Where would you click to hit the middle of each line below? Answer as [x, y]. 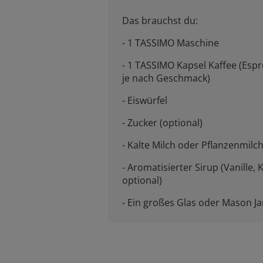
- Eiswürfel [145, 100]
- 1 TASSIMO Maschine [171, 43]
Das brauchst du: [160, 21]
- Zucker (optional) [162, 123]
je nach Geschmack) [166, 78]
